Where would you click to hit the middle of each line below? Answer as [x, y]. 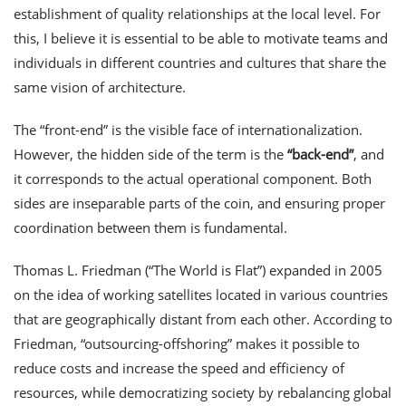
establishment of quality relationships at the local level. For [197, 14]
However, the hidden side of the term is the [150, 154]
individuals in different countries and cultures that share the [200, 63]
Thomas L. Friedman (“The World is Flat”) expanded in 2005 [198, 270]
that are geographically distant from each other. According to [203, 319]
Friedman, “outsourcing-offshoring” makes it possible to [187, 343]
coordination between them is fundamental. [150, 227]
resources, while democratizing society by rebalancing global [203, 392]
